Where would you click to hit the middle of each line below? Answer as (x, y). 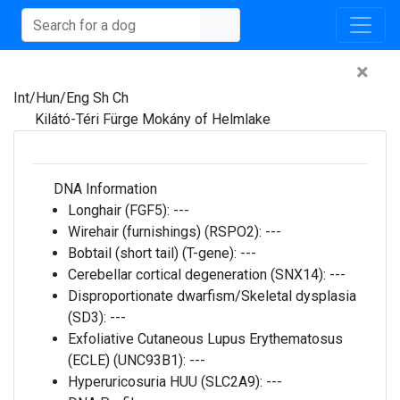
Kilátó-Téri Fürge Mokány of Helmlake (153, 119)
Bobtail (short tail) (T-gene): (154, 253)
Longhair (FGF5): (121, 210)
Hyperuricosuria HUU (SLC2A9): (167, 382)
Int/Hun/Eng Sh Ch (71, 98)
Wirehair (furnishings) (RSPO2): (167, 232)
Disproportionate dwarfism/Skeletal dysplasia (212, 296)
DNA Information (104, 189)
